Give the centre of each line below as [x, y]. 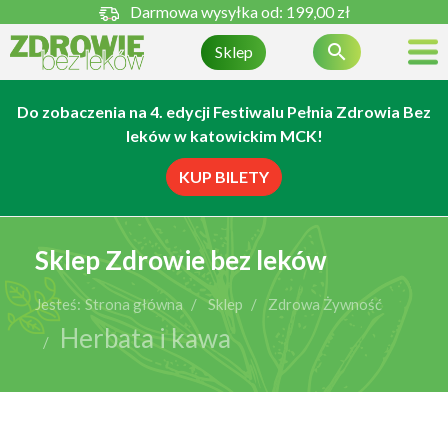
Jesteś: [58, 303]
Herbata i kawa [145, 337]
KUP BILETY [224, 176]
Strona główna [134, 303]
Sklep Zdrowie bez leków [181, 259]
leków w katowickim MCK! [224, 135]
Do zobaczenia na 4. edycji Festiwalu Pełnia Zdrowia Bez [224, 111]
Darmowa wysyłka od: [207, 11]
